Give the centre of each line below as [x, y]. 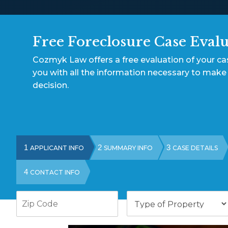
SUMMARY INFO [128, 148]
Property [145, 212]
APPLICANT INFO [57, 148]
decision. [50, 85]
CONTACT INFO [55, 172]
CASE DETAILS [195, 148]
